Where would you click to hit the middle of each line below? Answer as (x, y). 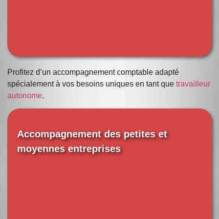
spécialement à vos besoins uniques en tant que (92, 84)
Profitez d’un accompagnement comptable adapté (93, 72)
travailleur (193, 84)
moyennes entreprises (69, 149)
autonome (25, 95)
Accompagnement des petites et (92, 134)
